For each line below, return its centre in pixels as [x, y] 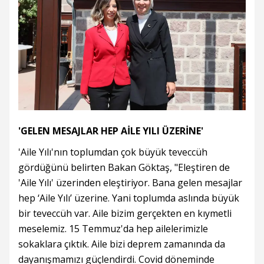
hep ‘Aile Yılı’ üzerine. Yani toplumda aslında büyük [129, 198]
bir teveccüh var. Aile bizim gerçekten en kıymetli [125, 213]
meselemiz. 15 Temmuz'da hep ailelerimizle [113, 228]
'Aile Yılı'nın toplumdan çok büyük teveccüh [113, 152]
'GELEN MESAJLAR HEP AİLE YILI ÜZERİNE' [111, 131]
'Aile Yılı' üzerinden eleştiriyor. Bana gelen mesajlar [130, 182]
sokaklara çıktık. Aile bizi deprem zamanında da [122, 244]
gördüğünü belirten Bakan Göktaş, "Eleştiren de [124, 167]
